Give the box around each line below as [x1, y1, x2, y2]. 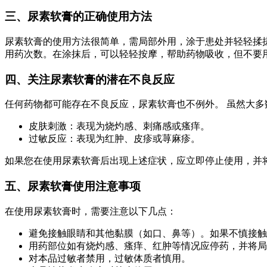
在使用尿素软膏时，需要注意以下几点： [5, 206, 176, 216]
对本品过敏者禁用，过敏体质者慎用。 [29, 253, 191, 263]
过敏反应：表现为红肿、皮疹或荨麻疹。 [29, 133, 200, 144]
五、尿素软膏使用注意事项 [5, 180, 141, 193]
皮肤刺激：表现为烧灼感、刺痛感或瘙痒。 [29, 121, 210, 132]
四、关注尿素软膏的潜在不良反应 [5, 73, 175, 86]
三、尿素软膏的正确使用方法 [5, 10, 152, 23]
